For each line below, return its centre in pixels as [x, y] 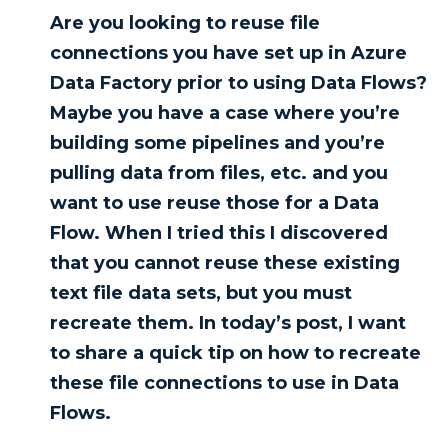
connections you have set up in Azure [228, 53]
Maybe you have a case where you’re [225, 113]
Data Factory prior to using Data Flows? [238, 83]
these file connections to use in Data [224, 383]
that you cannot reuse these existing [225, 263]
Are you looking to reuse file [185, 23]
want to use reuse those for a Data [214, 203]
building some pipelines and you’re [217, 143]
